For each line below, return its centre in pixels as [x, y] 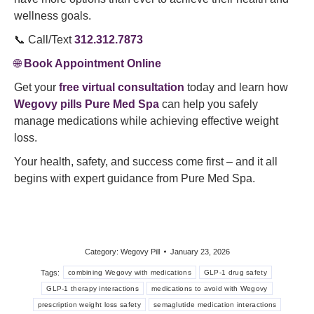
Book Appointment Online [93, 63]
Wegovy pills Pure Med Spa [87, 104]
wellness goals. [53, 16]
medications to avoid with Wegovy [210, 288]
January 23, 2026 [200, 252]
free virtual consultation [122, 87]
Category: [102, 252]
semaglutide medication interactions [215, 305]
